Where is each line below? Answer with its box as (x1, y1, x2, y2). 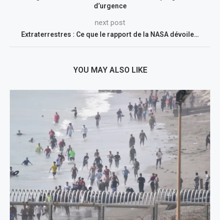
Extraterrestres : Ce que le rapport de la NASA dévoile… (21, 30, 199, 38)
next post (95, 18, 125, 27)
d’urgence (93, 1, 127, 10)
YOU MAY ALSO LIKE (73, 65, 147, 75)
